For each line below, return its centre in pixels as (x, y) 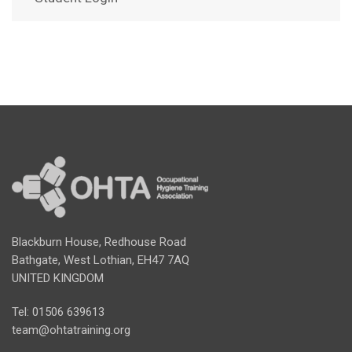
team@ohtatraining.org (71, 330)
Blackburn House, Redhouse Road (99, 242)
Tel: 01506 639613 (58, 312)
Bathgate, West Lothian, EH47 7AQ (101, 260)
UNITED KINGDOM (58, 278)
